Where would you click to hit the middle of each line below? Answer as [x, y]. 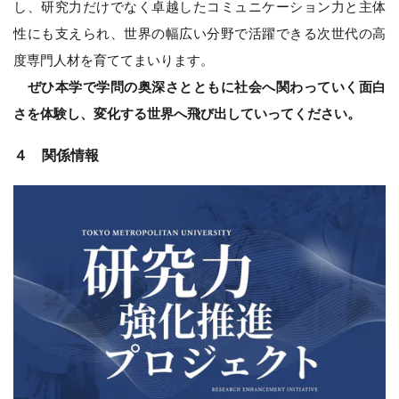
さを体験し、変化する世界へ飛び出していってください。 [187, 114]
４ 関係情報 [56, 156]
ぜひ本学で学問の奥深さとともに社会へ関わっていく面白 [206, 87]
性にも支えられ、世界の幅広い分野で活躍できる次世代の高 [199, 34]
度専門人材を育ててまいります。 [114, 61]
